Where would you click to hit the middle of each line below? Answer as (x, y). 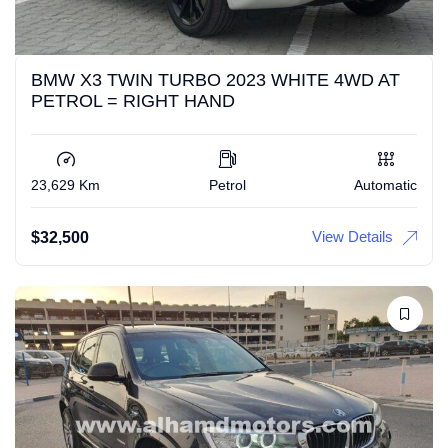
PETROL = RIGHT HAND (133, 100)
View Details (352, 236)
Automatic (385, 184)
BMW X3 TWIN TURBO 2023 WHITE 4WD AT (215, 79)
